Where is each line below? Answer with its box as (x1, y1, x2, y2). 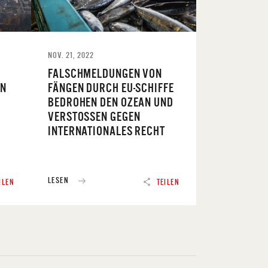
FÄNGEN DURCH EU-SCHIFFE (48, 80, 174, 95)
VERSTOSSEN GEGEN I (48, 109, 141, 123)
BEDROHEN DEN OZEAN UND (48, 95, 173, 109)
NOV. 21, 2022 (48, 50, 94, 60)
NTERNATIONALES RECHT (48, 123, 160, 138)
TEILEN (156, 177, 179, 187)
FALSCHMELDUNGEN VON (48, 66, 163, 80)
